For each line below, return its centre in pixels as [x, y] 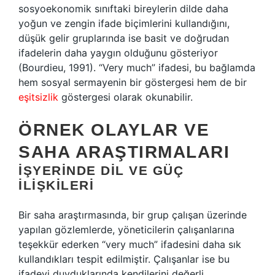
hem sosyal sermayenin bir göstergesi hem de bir [133, 82]
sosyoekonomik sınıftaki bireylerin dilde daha [123, 9]
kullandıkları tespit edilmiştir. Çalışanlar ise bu [124, 259]
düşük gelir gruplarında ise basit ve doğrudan [124, 38]
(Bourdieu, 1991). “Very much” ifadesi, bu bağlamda [137, 68]
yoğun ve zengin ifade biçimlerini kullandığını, [124, 23]
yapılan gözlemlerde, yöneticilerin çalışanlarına [126, 230]
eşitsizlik [38, 97]
